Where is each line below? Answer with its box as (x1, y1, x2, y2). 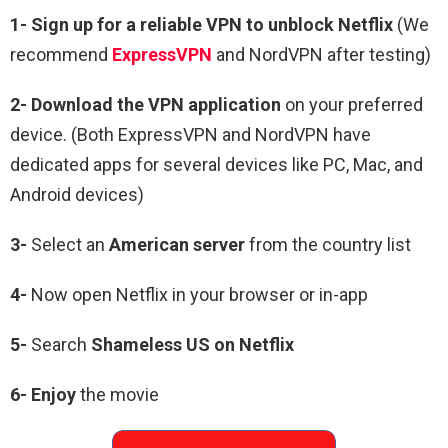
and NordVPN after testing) (212, 44, 431, 66)
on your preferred (281, 94, 423, 116)
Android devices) (10, 184, 144, 206)
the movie (76, 384, 159, 406)
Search (27, 334, 91, 356)
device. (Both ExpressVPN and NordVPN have (10, 124, 371, 146)
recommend (10, 44, 112, 66)
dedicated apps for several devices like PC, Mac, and (10, 154, 423, 176)
